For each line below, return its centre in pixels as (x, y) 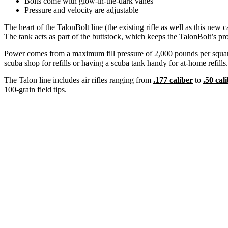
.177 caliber (173, 80)
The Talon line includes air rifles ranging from (79, 80)
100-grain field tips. (35, 89)
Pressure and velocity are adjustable (81, 10)
